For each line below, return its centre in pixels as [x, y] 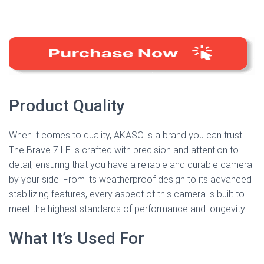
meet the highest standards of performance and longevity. [128, 209]
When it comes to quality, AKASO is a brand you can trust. [126, 136]
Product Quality [67, 106]
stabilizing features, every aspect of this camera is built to [127, 194]
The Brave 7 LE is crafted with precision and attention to [124, 150]
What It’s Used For [77, 239]
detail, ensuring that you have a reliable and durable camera [131, 165]
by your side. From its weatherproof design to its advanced [130, 180]
